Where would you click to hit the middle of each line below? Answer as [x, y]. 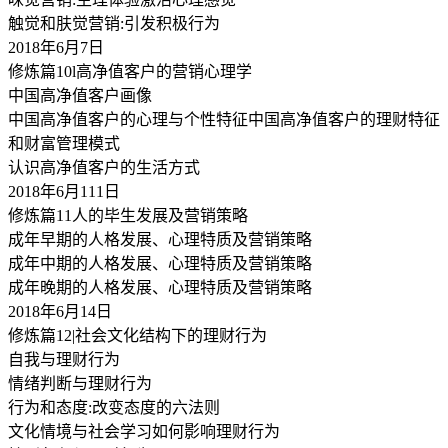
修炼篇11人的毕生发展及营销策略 [128, 215]
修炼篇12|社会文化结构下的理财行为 [137, 335]
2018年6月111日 [64, 191]
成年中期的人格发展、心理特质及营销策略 [160, 263]
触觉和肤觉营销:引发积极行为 [114, 23]
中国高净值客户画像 [80, 95]
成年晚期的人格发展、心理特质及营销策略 [160, 287]
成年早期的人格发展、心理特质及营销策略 [160, 239]
